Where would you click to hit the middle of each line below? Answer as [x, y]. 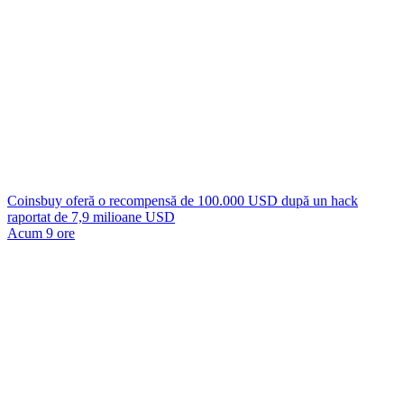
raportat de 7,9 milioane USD [91, 217]
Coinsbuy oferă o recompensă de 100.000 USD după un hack [183, 201]
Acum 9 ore [41, 233]
